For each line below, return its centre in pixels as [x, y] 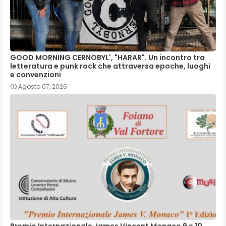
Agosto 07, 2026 [43, 86]
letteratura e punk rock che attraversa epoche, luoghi [110, 66]
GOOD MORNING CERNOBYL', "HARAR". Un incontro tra [107, 57]
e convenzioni [36, 74]
